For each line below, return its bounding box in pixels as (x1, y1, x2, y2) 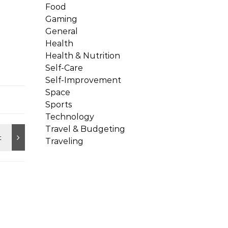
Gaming (45, 14, 77, 24)
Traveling (45, 136, 83, 146)
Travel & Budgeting (45, 124, 125, 134)
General (45, 26, 78, 36)
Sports (45, 100, 72, 109)
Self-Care (45, 63, 83, 73)
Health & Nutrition (45, 51, 120, 61)
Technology (45, 112, 94, 122)
